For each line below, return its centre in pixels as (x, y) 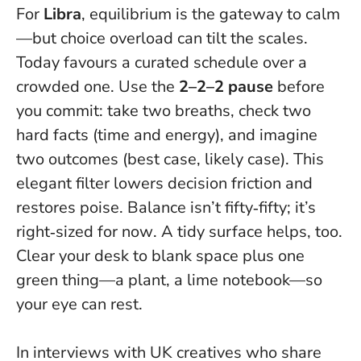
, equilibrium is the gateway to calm (211, 14)
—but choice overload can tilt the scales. (162, 38)
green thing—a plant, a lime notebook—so (169, 280)
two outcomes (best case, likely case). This (170, 159)
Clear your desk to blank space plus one (160, 255)
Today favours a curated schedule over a (162, 62)
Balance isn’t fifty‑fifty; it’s (222, 207)
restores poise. (72, 207)
